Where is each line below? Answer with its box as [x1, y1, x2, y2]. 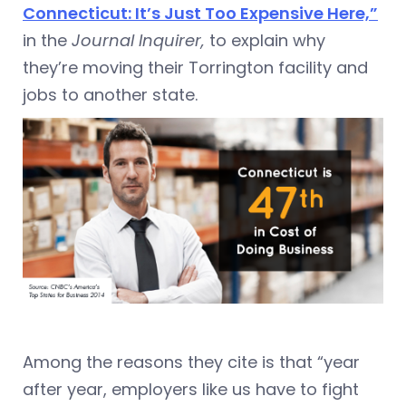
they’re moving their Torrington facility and [23, 56, 368, 80]
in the [23, 29, 72, 53]
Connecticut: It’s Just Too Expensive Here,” [23, 2, 378, 25]
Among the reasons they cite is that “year [23, 350, 360, 373]
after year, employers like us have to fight [23, 377, 359, 401]
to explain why [209, 29, 325, 53]
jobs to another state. [23, 83, 198, 107]
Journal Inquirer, [72, 29, 209, 53]
